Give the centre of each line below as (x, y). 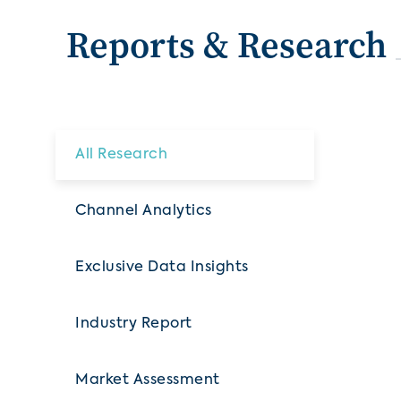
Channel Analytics (144, 211)
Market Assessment (148, 380)
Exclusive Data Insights (162, 267)
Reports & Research (226, 44)
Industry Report (134, 324)
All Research (121, 154)
